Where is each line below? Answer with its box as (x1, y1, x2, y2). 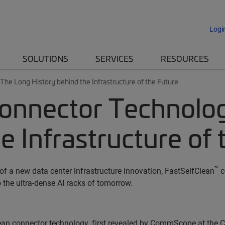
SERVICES (95, 53, 134, 64)
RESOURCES (161, 53, 209, 64)
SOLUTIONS (23, 53, 68, 64)
